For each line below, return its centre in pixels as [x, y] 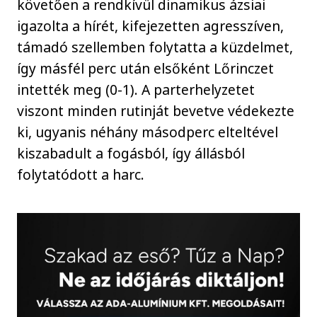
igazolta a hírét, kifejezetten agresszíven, [151, 26]
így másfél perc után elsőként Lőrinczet [146, 69]
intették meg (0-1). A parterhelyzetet [136, 90]
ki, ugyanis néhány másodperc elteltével [148, 132]
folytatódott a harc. [81, 175]
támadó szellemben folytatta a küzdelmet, [155, 47]
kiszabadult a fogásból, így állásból [131, 154]
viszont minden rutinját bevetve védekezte [156, 111]
